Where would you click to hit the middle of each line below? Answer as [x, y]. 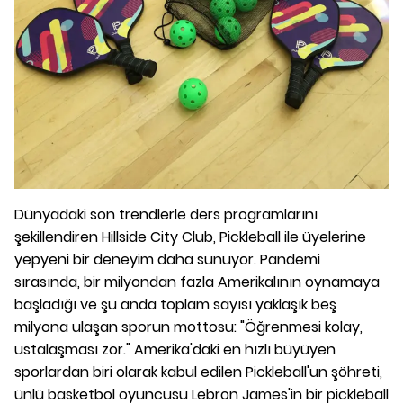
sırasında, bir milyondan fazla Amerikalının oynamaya [197, 282]
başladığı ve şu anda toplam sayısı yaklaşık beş [175, 304]
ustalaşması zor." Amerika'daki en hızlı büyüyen [175, 349]
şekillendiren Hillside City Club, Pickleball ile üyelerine [190, 237]
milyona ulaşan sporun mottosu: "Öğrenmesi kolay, [188, 327]
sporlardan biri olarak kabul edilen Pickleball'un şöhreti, [198, 372]
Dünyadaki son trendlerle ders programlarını [166, 215]
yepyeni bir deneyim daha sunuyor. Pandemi [167, 260]
